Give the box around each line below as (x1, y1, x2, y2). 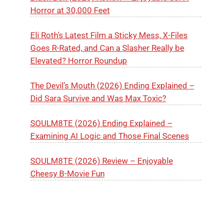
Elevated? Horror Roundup (30, 55, 127, 66)
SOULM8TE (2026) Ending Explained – (30, 118, 173, 128)
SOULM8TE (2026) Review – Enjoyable (30, 155, 173, 166)
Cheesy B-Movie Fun (30, 168, 105, 178)
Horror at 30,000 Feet (30, 5, 110, 15)
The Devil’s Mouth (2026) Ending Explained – (30, 80, 195, 90)
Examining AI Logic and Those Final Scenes (30, 131, 189, 141)
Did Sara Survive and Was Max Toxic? (30, 93, 166, 103)
